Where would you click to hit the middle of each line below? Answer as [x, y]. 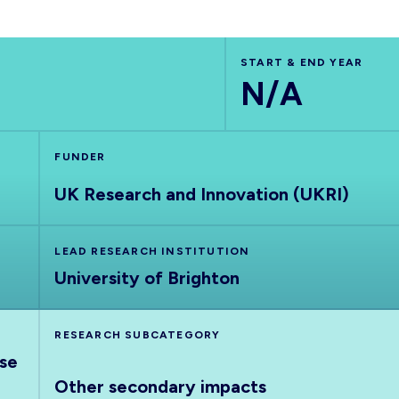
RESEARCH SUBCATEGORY [138, 335]
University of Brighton [147, 278]
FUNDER [80, 157]
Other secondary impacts [161, 387]
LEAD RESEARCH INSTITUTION [152, 251]
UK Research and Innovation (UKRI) [202, 194]
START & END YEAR [301, 62]
